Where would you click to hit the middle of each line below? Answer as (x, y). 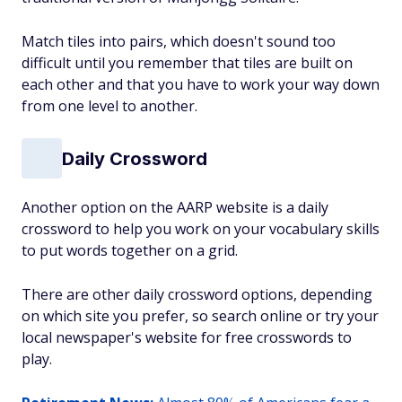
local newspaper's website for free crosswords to (187, 337)
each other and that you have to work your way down (201, 84)
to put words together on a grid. (130, 250)
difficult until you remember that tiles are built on (187, 63)
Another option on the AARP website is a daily (175, 207)
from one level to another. (109, 106)
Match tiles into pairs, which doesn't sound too (179, 41)
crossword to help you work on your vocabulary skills (201, 229)
